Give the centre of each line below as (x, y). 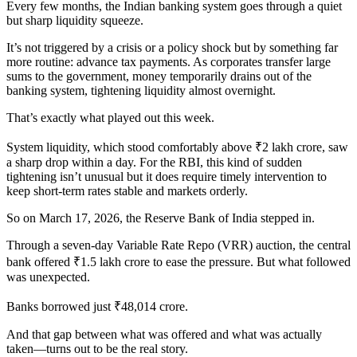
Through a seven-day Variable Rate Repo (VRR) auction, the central (178, 245)
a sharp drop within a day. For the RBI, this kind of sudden (154, 162)
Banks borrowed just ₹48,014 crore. (97, 306)
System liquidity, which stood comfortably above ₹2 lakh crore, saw (177, 147)
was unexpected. (48, 277)
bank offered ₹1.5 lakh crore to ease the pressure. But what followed (178, 261)
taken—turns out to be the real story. (97, 348)
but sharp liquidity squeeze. (75, 20)
